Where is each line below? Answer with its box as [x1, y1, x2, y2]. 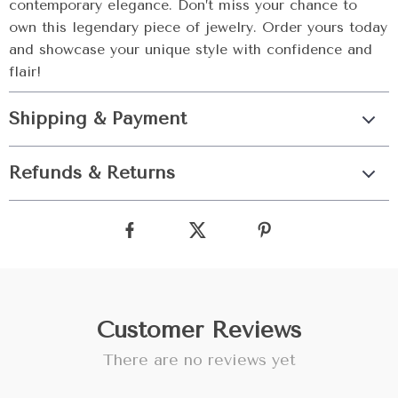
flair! [9, 63, 41, 80]
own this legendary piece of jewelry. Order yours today [9, 19, 387, 36]
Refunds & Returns [9, 163, 175, 183]
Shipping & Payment [9, 108, 187, 129]
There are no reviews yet [102, 350, 296, 370]
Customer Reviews [97, 316, 301, 344]
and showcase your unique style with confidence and [9, 41, 372, 58]
